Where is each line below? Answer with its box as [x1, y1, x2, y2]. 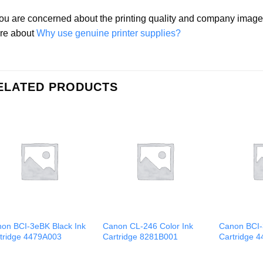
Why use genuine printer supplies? [36, 28, 181, 39]
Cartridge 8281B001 [103, 232, 178, 242]
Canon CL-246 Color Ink [103, 221, 194, 231]
